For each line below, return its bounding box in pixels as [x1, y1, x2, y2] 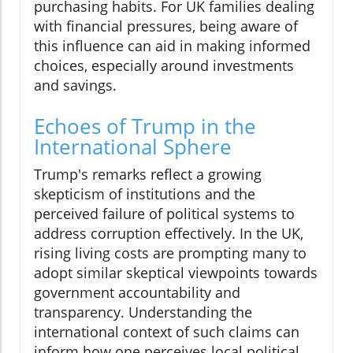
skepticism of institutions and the [34, 184, 255, 204]
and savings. [34, 76, 117, 95]
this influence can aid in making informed [34, 36, 310, 56]
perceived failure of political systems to [34, 204, 295, 224]
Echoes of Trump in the [34, 112, 256, 141]
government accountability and [34, 283, 240, 303]
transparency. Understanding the [34, 303, 252, 322]
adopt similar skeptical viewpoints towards [34, 263, 318, 283]
